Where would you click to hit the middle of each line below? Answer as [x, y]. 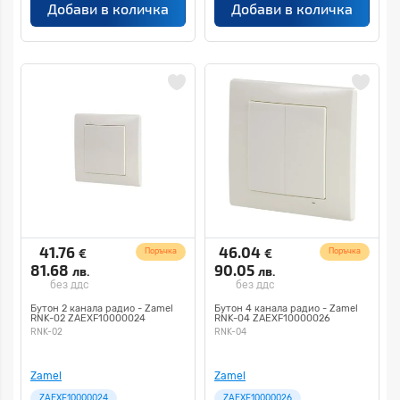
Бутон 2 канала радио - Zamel [102, 308]
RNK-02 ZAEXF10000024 [88, 318]
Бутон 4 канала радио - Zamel [286, 308]
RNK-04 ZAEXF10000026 [272, 318]
